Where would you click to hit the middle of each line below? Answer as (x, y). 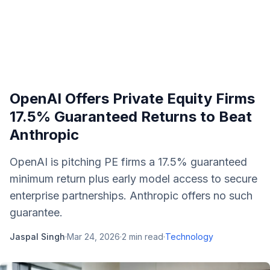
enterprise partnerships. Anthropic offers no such (131, 196)
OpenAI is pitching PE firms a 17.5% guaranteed (128, 162)
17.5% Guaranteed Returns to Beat (131, 117)
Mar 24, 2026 (93, 237)
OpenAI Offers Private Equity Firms (132, 99)
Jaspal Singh (37, 237)
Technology (189, 237)
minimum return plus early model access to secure (133, 179)
